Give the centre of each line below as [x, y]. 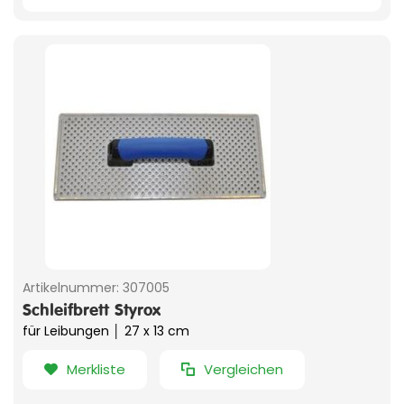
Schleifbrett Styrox [92, 310]
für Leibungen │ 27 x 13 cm [106, 331]
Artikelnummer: [71, 288]
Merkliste [96, 370]
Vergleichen [243, 370]
